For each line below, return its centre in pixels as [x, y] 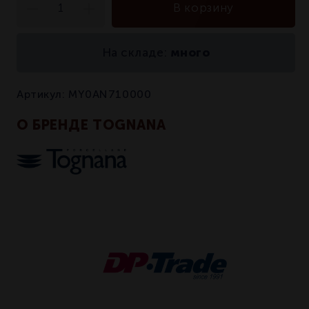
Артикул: [43, 94]
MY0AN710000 [110, 94]
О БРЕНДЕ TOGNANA [91, 124]
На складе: [136, 52]
